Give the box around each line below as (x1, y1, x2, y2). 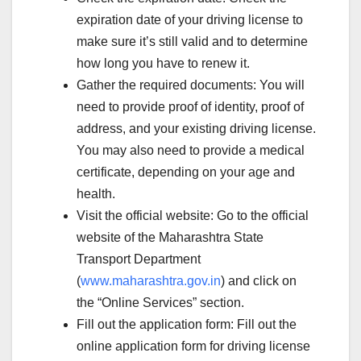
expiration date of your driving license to (77, 12, 303, 27)
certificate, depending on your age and (77, 164, 295, 179)
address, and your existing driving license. (77, 121, 316, 135)
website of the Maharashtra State (77, 230, 263, 244)
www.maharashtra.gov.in (81, 273, 221, 288)
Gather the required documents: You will (77, 77, 305, 92)
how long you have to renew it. (77, 56, 250, 70)
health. (77, 186, 115, 201)
